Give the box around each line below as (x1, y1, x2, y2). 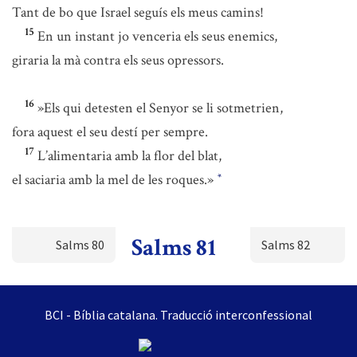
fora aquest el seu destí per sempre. (12, 123, 208, 141)
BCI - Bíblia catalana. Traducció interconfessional (45, 307, 312, 323)
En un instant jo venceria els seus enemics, (37, 27, 277, 45)
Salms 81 (131, 233, 217, 264)
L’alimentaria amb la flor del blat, (37, 147, 222, 165)
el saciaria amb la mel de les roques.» (12, 171, 217, 189)
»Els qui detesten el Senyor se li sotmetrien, (37, 99, 283, 117)
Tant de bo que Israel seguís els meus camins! (12, 3, 264, 22)
